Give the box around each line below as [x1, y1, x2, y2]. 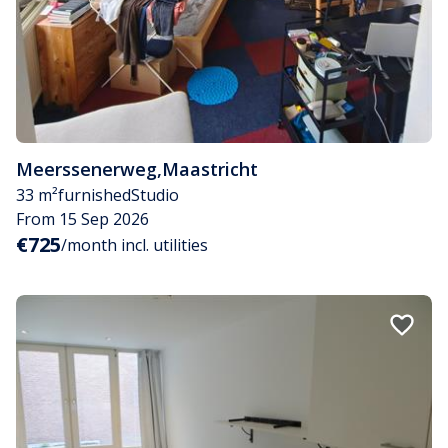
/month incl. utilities [61, 234, 208, 257]
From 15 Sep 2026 [16, 208, 149, 231]
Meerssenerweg [16, 157, 157, 182]
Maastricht [162, 157, 258, 182]
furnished [58, 184, 131, 207]
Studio [131, 184, 179, 207]
